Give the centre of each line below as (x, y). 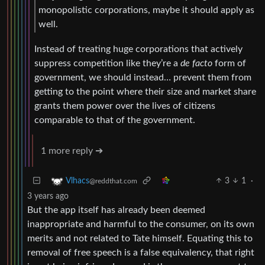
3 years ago (48, 196)
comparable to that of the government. (115, 120)
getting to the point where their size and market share (145, 91)
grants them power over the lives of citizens (125, 106)
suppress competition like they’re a (107, 63)
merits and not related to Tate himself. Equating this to (140, 238)
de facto (196, 63)
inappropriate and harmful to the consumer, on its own (141, 224)
